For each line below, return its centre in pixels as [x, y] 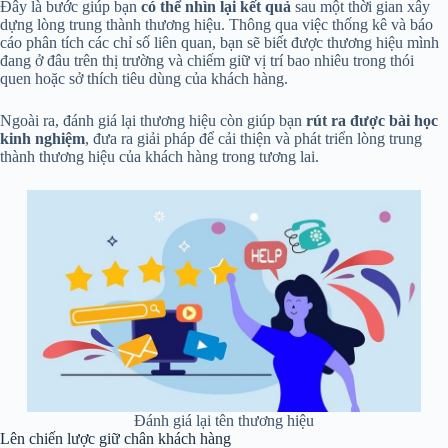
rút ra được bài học [372, 120]
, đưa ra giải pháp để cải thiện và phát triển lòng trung [253, 138]
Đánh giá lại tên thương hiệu [223, 420]
